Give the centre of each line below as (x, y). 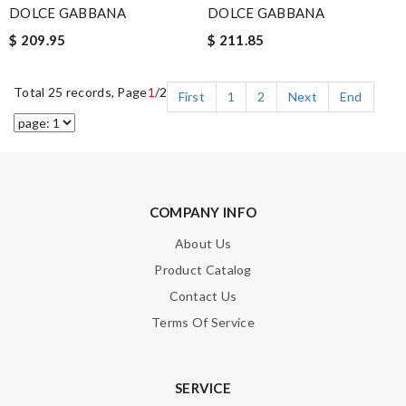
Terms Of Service (203, 322)
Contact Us (203, 295)
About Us (203, 243)
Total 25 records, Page (81, 92)
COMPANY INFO (203, 212)
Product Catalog (203, 269)
